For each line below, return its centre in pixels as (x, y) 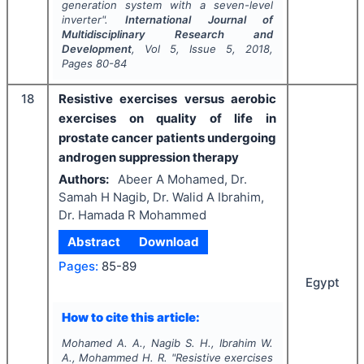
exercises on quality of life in (167, 118)
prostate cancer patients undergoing (167, 138)
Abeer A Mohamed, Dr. (182, 179)
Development (96, 49)
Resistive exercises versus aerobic (167, 99)
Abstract (94, 242)
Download (169, 242)
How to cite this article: (130, 317)
